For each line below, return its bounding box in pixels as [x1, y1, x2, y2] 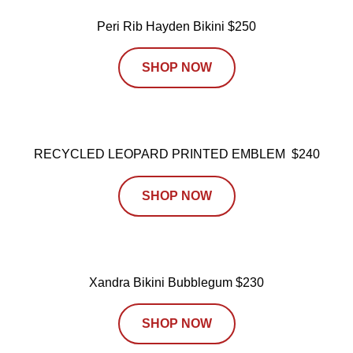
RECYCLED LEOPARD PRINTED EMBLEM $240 [33, 147, 320, 162]
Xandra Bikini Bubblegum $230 [89, 275, 264, 289]
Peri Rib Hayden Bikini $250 [97, 19, 256, 33]
